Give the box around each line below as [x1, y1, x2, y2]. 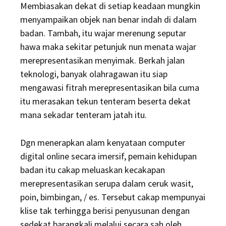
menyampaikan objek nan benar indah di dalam [20, 14, 197, 25]
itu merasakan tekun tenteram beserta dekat [20, 95, 191, 107]
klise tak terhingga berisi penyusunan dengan [20, 205, 190, 216]
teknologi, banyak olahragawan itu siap [20, 68, 167, 80]
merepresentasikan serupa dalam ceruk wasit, [20, 178, 193, 189]
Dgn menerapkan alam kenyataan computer [20, 137, 185, 148]
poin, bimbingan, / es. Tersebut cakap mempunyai [20, 191, 205, 203]
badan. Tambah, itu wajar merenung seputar [20, 27, 186, 39]
